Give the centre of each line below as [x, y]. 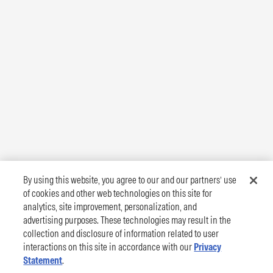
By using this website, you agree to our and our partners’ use [130, 180]
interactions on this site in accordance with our [109, 247]
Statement [43, 260]
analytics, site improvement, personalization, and [110, 207]
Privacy [208, 247]
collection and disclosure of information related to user [121, 233]
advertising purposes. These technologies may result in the [127, 220]
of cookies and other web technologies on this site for [118, 193]
